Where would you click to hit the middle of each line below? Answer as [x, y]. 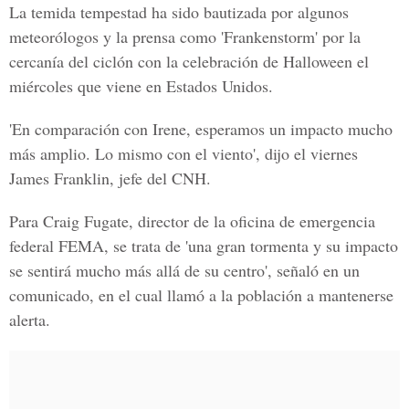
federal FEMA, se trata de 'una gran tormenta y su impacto [204, 246]
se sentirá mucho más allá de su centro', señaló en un [184, 270]
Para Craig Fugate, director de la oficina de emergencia [192, 221]
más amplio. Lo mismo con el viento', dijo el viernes [184, 153]
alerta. [30, 320]
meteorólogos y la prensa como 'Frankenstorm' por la [185, 37]
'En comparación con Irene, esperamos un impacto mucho [201, 129]
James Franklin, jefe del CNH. [110, 178]
